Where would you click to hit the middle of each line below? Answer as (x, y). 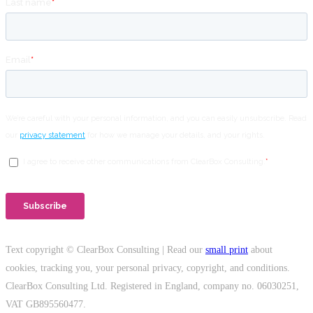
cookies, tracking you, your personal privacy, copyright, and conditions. (148, 268)
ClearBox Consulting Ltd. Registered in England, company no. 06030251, (152, 286)
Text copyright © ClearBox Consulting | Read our (105, 250)
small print (227, 250)
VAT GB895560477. (46, 305)
